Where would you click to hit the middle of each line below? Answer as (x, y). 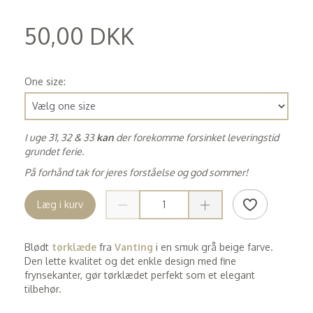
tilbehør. (43, 289)
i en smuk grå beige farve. (214, 247)
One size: (45, 81)
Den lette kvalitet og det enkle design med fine (130, 261)
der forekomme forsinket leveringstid (196, 137)
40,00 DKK (49, 58)
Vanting (134, 247)
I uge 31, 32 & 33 (60, 137)
